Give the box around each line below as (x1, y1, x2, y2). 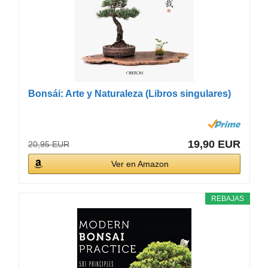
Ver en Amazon (111, 159, 169, 169)
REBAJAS (211, 194, 244, 203)
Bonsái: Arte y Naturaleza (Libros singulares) (28, 88, 231, 99)
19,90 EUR (188, 138, 240, 150)
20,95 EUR (28, 139, 69, 149)
